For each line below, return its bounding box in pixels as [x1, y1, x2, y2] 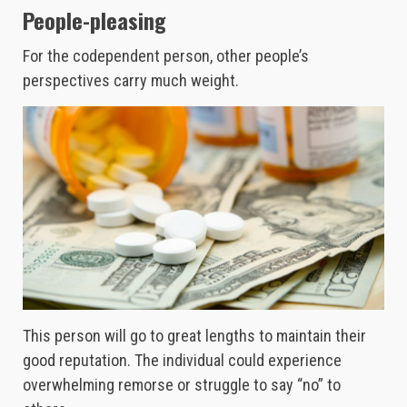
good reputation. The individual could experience [23, 351, 342, 371]
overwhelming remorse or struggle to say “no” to [23, 375, 341, 395]
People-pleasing [23, 4, 166, 37]
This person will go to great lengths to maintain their [23, 326, 366, 346]
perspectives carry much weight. [23, 71, 239, 91]
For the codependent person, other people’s [23, 46, 309, 66]
